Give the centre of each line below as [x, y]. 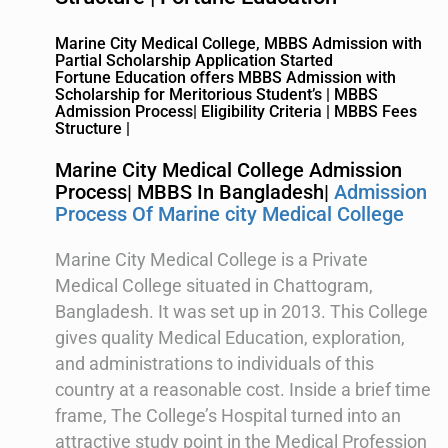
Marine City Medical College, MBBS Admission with [238, 44]
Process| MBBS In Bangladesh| [194, 192]
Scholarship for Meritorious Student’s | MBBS [216, 95]
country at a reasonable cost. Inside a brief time [243, 390]
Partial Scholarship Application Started [194, 61]
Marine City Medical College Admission [228, 170]
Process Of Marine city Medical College [229, 214]
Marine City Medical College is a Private [211, 260]
